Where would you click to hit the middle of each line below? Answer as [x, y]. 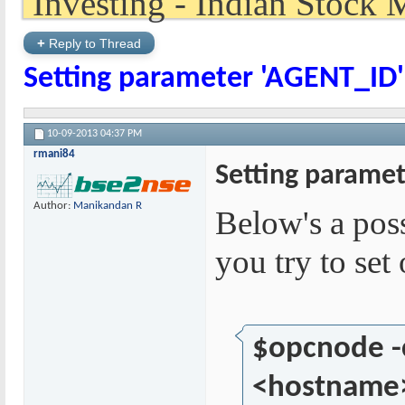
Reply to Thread [93, 43]
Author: [53, 206]
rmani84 [54, 154]
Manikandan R [108, 206]
